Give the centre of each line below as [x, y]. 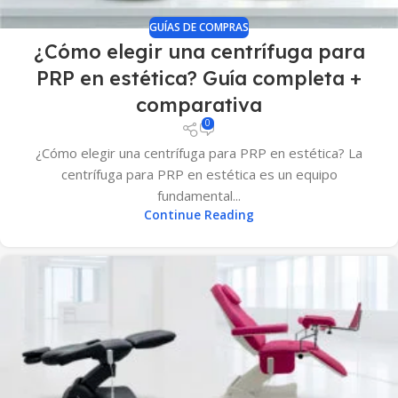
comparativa [199, 105]
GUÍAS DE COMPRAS [199, 28]
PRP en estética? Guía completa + [199, 79]
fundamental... [199, 195]
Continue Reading [199, 215]
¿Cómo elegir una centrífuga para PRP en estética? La [199, 152]
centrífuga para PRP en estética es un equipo [199, 174]
